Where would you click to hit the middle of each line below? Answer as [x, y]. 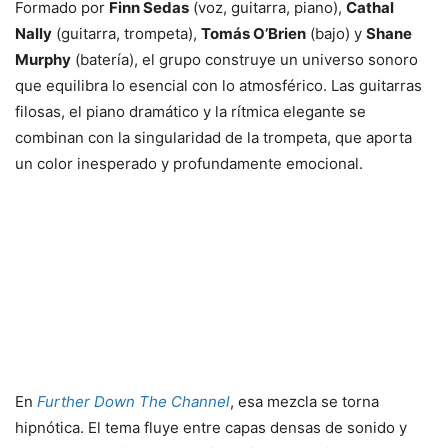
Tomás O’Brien [253, 33]
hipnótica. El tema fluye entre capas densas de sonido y [211, 427]
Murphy [43, 59]
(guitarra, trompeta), [126, 33]
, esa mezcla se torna [304, 401]
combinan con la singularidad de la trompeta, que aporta [213, 137]
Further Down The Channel [133, 401]
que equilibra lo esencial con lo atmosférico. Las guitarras [218, 85]
